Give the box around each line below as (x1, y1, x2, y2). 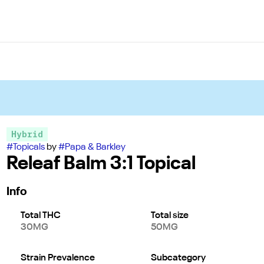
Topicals (12, 143, 45, 152)
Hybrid (11, 129, 43, 140)
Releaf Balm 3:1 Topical (6, 154, 196, 173)
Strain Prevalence (20, 253, 95, 263)
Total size (150, 211, 189, 220)
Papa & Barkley (64, 143, 126, 152)
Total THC (20, 211, 61, 220)
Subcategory (150, 253, 206, 263)
